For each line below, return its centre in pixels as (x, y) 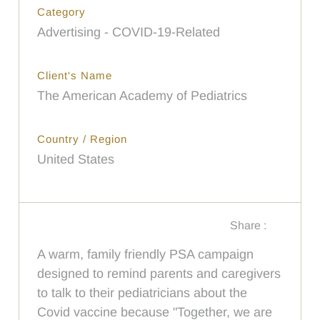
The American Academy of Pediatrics (142, 95)
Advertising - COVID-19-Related (129, 32)
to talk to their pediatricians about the (142, 292)
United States (76, 159)
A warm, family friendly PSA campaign (146, 254)
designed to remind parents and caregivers (159, 273)
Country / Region (82, 139)
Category (62, 11)
